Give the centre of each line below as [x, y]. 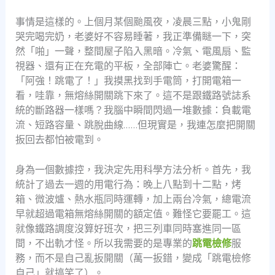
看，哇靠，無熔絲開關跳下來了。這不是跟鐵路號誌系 [133, 95]
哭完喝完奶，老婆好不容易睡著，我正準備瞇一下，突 [133, 36]
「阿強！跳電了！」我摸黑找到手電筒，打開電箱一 [128, 80]
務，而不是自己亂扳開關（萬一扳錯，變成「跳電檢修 [133, 258]
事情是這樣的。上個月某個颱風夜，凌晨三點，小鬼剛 [133, 21]
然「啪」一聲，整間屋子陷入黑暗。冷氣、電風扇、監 [133, 51]
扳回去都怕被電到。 [59, 139]
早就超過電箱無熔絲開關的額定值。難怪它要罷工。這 [133, 214]
